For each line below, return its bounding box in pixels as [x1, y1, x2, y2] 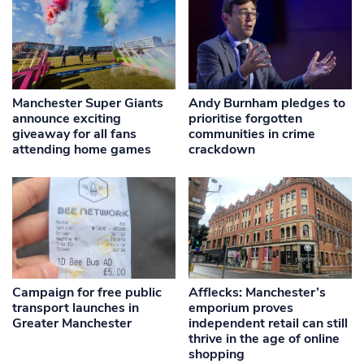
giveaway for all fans [12, 124, 136, 143]
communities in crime [188, 124, 316, 143]
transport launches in [12, 299, 139, 318]
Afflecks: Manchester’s [188, 284, 327, 302]
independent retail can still [188, 314, 349, 333]
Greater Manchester [12, 314, 132, 333]
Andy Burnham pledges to [188, 93, 346, 112]
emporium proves [188, 299, 294, 318]
